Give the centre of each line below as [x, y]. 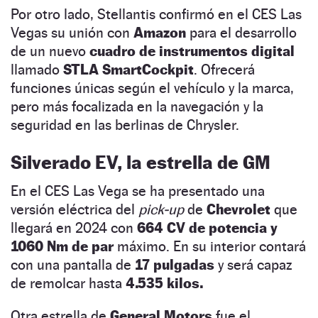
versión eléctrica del [75, 209]
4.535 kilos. [164, 283]
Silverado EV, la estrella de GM [141, 162]
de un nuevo [50, 51]
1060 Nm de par [64, 246]
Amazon [160, 32]
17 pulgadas [175, 264]
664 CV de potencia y [207, 227]
